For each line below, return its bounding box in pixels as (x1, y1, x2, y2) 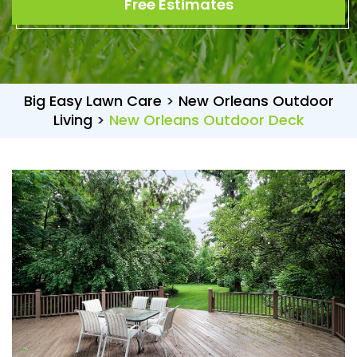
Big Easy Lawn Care (23, 91, 162, 111)
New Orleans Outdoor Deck (108, 110, 304, 130)
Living (53, 110, 92, 130)
